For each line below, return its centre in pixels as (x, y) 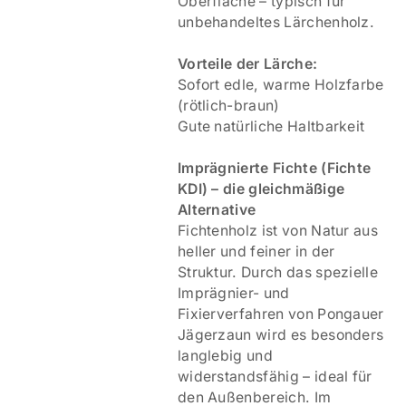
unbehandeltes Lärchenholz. (276, 23)
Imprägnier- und (233, 294)
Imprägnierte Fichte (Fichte (274, 169)
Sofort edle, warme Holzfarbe (280, 85)
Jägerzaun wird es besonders (280, 335)
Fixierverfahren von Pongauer (280, 314)
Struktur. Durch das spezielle (278, 273)
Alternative (217, 210)
